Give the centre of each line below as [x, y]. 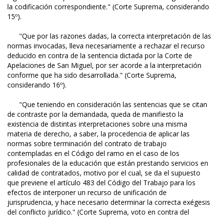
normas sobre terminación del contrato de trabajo [87, 144]
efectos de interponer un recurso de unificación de [87, 193]
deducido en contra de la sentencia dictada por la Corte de [100, 56]
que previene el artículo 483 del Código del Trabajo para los [101, 183]
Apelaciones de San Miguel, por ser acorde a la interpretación [104, 66]
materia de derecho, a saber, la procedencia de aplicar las [99, 134]
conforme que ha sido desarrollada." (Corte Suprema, [92, 75]
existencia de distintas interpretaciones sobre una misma [97, 124]
